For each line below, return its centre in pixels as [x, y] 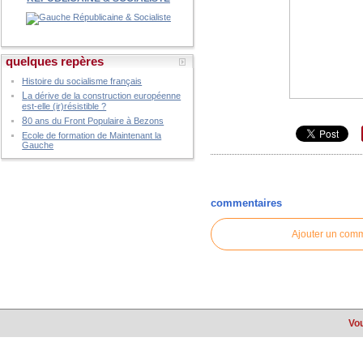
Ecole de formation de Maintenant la [92, 135]
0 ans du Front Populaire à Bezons [96, 121]
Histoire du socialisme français [82, 81]
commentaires [247, 203]
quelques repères [55, 61]
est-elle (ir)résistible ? [64, 106]
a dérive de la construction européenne [105, 96]
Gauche [38, 145]
